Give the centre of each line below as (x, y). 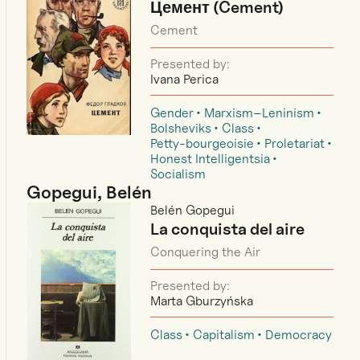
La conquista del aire (228, 229)
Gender (172, 113)
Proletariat (295, 144)
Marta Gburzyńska (202, 301)
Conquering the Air (206, 252)
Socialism (178, 174)
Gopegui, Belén (90, 192)
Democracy (299, 335)
